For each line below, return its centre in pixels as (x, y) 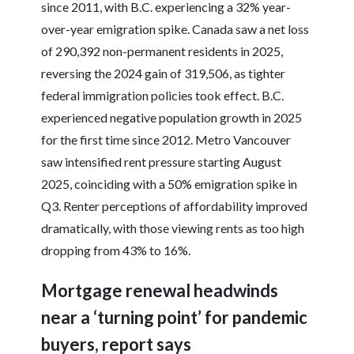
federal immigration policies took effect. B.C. (163, 96)
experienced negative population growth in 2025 (172, 118)
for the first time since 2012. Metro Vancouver (166, 140)
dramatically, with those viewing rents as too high (173, 228)
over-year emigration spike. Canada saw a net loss (175, 29)
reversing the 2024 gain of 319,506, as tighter (164, 73)
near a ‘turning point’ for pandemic (175, 318)
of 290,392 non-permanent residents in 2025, (162, 51)
